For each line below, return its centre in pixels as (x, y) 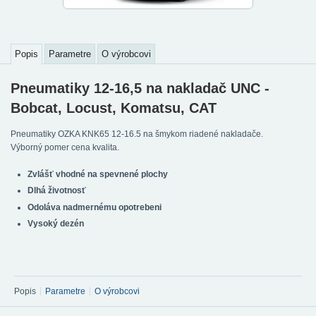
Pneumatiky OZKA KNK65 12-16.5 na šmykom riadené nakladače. (137, 134)
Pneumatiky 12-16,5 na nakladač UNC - (140, 88)
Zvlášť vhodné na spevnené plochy (98, 175)
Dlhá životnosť (57, 191)
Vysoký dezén (56, 223)
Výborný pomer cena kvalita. (65, 147)
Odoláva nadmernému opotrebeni (95, 207)
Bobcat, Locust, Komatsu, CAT (114, 108)
